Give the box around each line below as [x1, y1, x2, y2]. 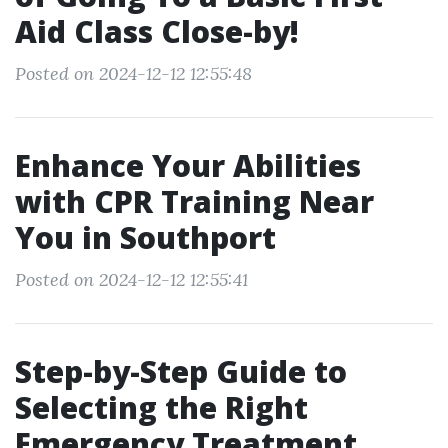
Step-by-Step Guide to [15, 351, 347, 392]
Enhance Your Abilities [15, 145, 361, 186]
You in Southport [15, 217, 276, 258]
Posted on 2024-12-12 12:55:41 [15, 268, 248, 291]
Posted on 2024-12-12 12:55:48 [15, 62, 252, 85]
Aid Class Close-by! [15, 11, 299, 52]
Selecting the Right [15, 387, 308, 428]
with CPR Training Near [15, 181, 374, 222]
